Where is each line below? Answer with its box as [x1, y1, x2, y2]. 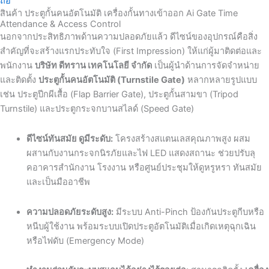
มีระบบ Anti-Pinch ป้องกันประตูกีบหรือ [113, 206, 264, 217]
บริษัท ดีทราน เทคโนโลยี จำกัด [35, 60, 152, 71]
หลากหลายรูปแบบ [185, 74, 257, 86]
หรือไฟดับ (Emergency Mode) [26, 235, 144, 246]
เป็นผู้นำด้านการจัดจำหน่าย [152, 60, 259, 71]
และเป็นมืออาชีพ [26, 177, 90, 188]
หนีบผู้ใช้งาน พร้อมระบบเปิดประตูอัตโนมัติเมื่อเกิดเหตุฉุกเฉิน [26, 220, 256, 232]
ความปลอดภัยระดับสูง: [26, 206, 113, 217]
